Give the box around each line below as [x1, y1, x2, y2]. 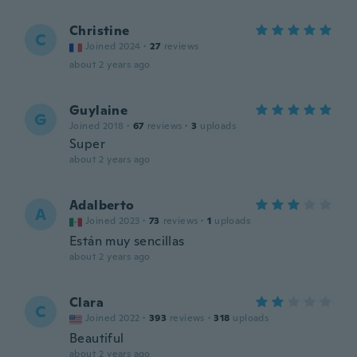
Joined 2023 [85, 214, 140, 227]
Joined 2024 [85, 40, 141, 53]
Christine [69, 22, 130, 39]
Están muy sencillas [69, 233, 185, 249]
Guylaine [69, 102, 128, 119]
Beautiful [69, 330, 124, 347]
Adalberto [69, 197, 135, 214]
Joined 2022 [85, 312, 140, 324]
